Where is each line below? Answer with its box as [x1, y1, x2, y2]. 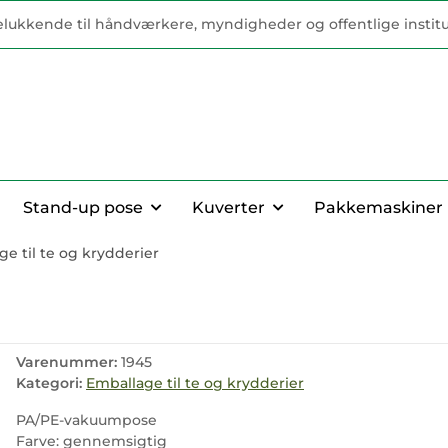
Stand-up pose [23, 198, 143, 217]
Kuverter [192, 198, 265, 217]
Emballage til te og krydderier [86, 374, 304, 392]
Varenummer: [16, 353, 121, 371]
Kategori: [16, 374, 86, 392]
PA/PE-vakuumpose [16, 411, 157, 429]
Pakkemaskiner [314, 198, 443, 217]
